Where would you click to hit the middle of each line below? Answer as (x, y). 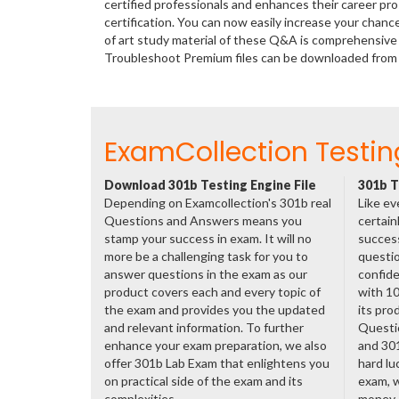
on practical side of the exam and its (204, 381)
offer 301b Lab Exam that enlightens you (217, 363)
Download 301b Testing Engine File (210, 185)
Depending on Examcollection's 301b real (218, 203)
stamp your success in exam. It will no (208, 238)
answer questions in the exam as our (206, 274)
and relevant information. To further (204, 327)
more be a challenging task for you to (206, 256)
